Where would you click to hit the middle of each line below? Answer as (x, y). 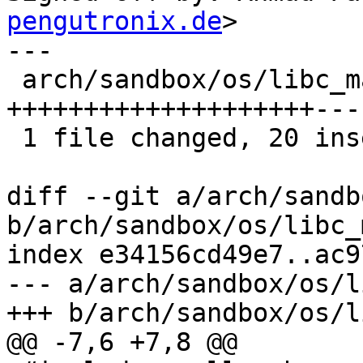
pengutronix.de (114, 21)
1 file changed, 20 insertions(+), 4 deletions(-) (14, 138)
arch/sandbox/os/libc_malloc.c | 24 (14, 80)
